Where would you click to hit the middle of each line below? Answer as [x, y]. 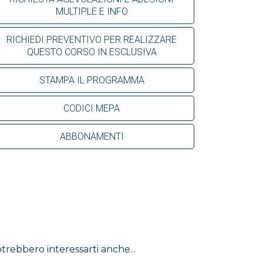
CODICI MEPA [92, 108]
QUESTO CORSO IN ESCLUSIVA [92, 52]
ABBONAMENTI [92, 136]
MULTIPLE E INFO [92, 11]
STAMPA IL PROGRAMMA [92, 80]
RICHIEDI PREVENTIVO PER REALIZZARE [92, 39]
